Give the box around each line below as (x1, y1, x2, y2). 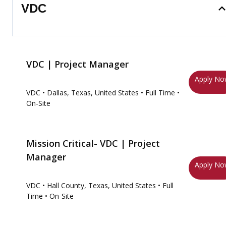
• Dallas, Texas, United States (42, 88, 139, 97)
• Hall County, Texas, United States (42, 181, 156, 190)
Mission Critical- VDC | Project (26, 137, 160, 149)
